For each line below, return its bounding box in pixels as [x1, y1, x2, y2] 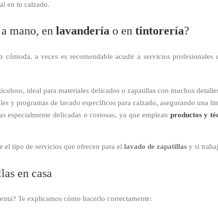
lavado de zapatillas [124, 142, 187, 150]
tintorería [135, 24, 184, 37]
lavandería [56, 24, 109, 37]
